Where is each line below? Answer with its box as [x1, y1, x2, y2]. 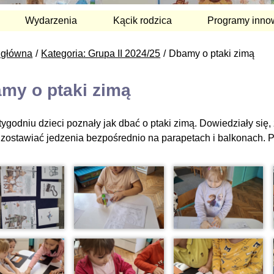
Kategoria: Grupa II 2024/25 [41, 48, 161, 59]
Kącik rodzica [113, 15, 172, 26]
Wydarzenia [25, 15, 78, 26]
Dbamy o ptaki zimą [169, 48, 255, 59]
